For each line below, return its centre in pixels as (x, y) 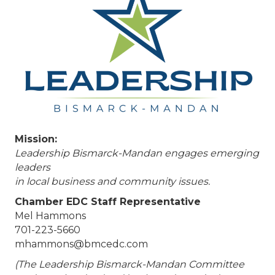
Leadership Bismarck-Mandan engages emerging (137, 153)
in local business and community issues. (112, 182)
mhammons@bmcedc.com (81, 244)
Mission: (36, 139)
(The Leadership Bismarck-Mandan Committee (130, 265)
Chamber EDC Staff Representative (108, 202)
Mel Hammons (50, 216)
